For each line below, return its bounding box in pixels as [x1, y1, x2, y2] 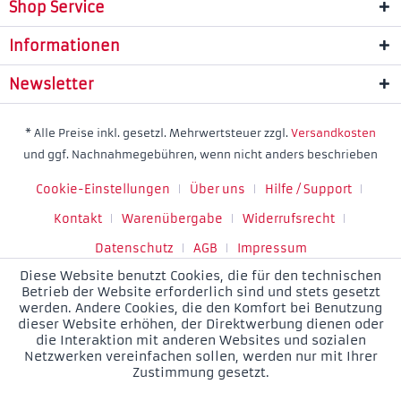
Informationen [9, 37, 120, 55]
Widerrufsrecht [242, 211, 335, 227]
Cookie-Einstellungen [36, 182, 170, 198]
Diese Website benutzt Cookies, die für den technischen [20, 268, 381, 284]
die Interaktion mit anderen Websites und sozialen [35, 332, 366, 348]
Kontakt [53, 211, 102, 227]
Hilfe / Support [265, 182, 352, 198]
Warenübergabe [121, 211, 223, 227]
